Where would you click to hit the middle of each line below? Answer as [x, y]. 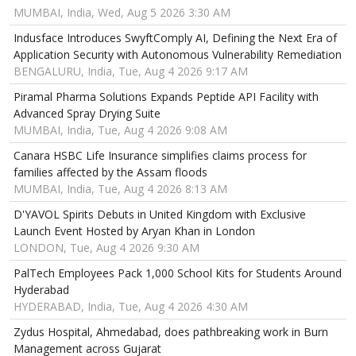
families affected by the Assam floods [110, 172]
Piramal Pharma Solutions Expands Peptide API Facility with [166, 96]
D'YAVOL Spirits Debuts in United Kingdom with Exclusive [160, 214]
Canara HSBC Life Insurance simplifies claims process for [160, 155]
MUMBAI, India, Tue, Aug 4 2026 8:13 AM [120, 188]
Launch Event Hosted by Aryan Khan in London [134, 230]
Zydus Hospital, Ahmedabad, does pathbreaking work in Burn [171, 331]
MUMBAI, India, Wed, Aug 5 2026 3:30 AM [122, 12]
